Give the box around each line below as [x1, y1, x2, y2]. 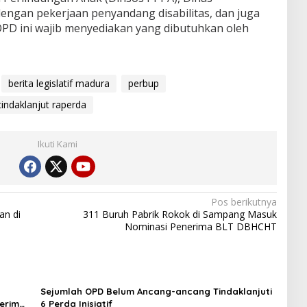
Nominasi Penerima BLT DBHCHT [124, 219, 277, 233]
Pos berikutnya [210, 195, 277, 208]
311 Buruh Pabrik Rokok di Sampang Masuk [82, 207, 277, 221]
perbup [127, 76, 159, 90]
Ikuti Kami [37, 137, 77, 150]
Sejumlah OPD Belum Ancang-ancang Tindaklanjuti [40, 285, 272, 297]
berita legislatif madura [8, 76, 110, 90]
